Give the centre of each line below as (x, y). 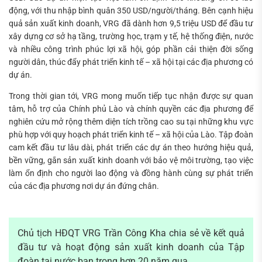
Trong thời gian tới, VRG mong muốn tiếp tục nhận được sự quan (131, 96)
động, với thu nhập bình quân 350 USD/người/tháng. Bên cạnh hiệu (131, 10)
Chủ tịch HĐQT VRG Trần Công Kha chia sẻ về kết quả (131, 233)
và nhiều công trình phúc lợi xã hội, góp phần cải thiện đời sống (131, 49)
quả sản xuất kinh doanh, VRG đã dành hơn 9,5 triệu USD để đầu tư (131, 23)
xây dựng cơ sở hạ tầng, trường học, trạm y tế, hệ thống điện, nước (131, 36)
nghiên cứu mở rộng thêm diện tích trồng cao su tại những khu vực (131, 122)
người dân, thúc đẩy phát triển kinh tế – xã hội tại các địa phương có (131, 62)
